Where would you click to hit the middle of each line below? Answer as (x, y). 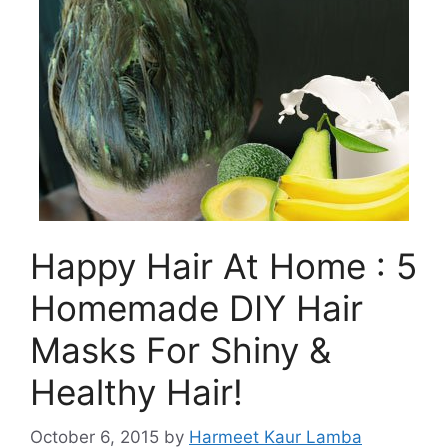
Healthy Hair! (136, 392)
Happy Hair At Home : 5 (223, 266)
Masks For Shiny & (180, 350)
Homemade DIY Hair (196, 308)
